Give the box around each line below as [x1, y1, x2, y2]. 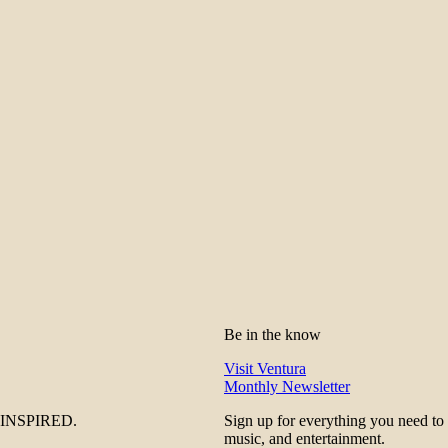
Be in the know [224, 326, 321, 344]
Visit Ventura [224, 360, 306, 378]
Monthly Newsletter [224, 378, 350, 396]
